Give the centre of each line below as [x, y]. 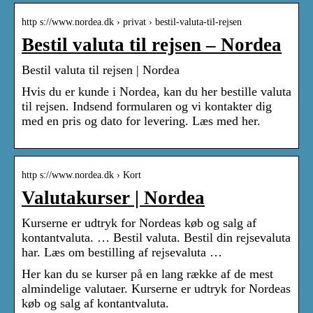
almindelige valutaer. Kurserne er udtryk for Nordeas [156, 289]
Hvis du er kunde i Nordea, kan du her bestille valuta [156, 92]
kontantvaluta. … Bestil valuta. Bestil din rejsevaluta [156, 238]
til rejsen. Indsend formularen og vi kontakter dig [147, 107]
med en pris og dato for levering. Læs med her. [141, 121]
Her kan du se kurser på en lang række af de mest [147, 274]
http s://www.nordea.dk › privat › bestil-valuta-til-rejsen [132, 22]
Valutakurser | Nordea [113, 198]
